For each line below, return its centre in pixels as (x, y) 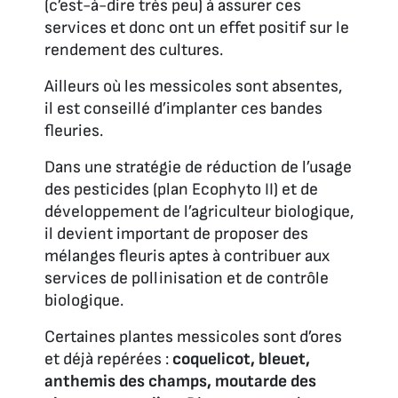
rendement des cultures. (134, 50)
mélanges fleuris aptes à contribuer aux (187, 256)
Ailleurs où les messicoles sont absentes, (193, 86)
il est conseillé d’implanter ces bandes (183, 108)
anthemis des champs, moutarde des (180, 381)
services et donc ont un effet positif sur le (197, 28)
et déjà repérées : (108, 359)
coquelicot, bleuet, (241, 359)
